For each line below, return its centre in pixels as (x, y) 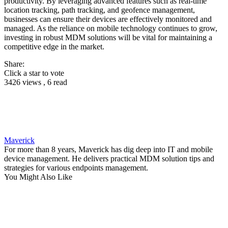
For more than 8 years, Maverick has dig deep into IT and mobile (108, 150)
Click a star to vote (34, 73)
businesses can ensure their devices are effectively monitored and (108, 19)
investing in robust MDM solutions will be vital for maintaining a (108, 38)
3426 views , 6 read (36, 82)
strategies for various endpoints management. (76, 168)
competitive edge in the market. (54, 47)
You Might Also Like (38, 177)
